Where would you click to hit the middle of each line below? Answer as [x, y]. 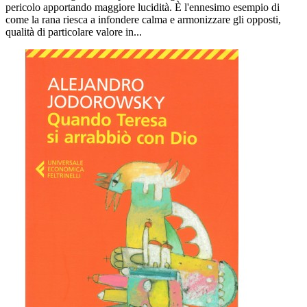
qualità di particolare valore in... [74, 32]
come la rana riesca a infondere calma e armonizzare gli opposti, [143, 20]
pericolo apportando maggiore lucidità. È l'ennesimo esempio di [143, 8]
